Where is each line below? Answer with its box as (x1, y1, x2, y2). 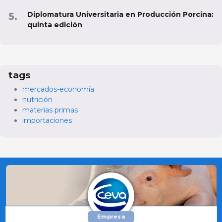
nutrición (22, 95, 53, 105)
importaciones (22, 116, 72, 125)
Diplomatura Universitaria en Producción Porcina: (27, 10, 214, 19)
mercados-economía (22, 85, 94, 94)
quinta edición (27, 20, 82, 30)
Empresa (97, 213, 125, 221)
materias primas (22, 106, 78, 115)
